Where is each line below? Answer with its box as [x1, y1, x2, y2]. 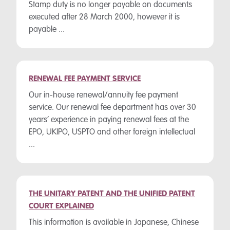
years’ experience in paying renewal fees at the [29, 116, 189, 124]
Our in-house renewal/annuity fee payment [29, 91, 178, 100]
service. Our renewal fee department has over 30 [29, 104, 196, 112]
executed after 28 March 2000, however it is [29, 13, 180, 22]
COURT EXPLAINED [29, 202, 94, 210]
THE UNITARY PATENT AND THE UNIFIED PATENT [29, 190, 195, 198]
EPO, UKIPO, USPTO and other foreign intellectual [29, 128, 195, 137]
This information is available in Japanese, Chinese [29, 219, 199, 227]
